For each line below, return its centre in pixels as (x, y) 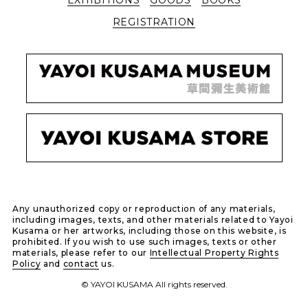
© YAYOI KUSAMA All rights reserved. (154, 285)
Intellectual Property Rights (214, 253)
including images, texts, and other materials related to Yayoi (153, 220)
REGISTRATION (154, 22)
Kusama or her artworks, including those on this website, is (150, 231)
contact (81, 264)
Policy (27, 264)
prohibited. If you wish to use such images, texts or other (145, 242)
